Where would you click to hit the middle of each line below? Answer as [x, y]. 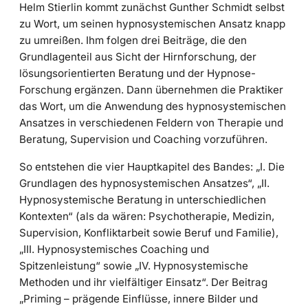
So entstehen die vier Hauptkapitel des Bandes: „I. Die [152, 166]
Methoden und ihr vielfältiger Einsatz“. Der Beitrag [143, 282]
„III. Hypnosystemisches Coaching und [114, 249]
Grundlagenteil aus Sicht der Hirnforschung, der [138, 57]
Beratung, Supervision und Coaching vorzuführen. [143, 140]
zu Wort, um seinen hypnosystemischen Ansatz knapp [152, 24]
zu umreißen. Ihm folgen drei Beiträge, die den [133, 41]
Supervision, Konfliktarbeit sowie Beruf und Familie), [149, 232]
